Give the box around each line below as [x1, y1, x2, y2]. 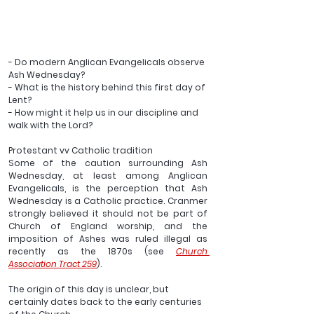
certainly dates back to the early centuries [8, 296, 204, 308]
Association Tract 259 [8, 258, 97, 271]
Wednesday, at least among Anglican [8, 170, 207, 182]
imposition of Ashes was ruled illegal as [8, 233, 207, 245]
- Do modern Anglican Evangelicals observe [8, 56, 207, 69]
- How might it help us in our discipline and [8, 107, 200, 119]
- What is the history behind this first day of [8, 81, 207, 94]
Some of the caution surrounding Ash [8, 157, 207, 170]
